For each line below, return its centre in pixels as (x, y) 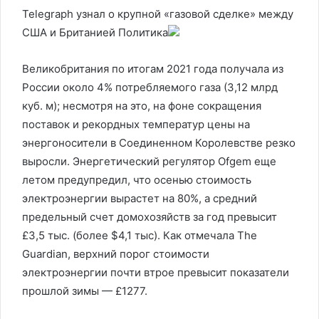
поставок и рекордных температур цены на (136, 124)
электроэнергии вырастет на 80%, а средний (140, 198)
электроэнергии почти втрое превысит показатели (156, 272)
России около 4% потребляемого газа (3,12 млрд (150, 87)
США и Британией (70, 32)
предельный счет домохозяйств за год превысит (150, 217)
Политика (143, 32)
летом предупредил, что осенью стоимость (137, 180)
